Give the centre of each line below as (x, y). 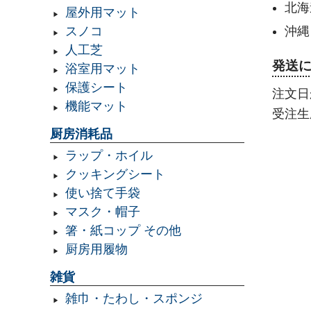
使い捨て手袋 (102, 193)
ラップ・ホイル (109, 156)
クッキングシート (115, 175)
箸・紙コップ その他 (123, 231)
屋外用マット (102, 13)
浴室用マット (102, 69)
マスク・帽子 (102, 212)
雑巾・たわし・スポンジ (134, 299)
